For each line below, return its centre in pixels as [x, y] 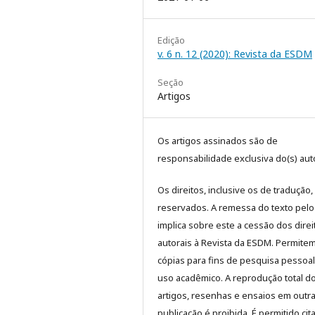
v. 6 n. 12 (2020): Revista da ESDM [235, 54]
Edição [171, 40]
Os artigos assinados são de [218, 141]
